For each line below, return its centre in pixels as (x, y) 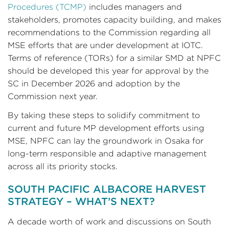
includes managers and (134, 7)
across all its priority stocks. (63, 166)
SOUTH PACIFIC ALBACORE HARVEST (107, 189)
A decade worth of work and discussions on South (109, 222)
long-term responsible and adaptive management (107, 154)
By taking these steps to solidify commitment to (104, 115)
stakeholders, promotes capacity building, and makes (114, 20)
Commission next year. (53, 96)
